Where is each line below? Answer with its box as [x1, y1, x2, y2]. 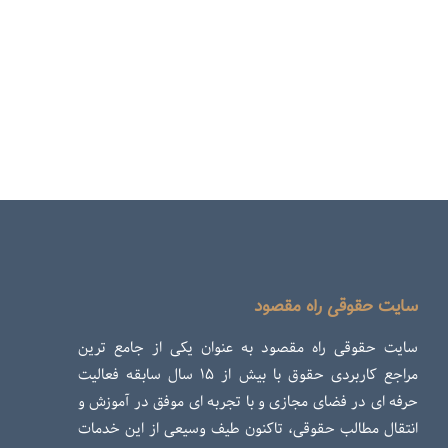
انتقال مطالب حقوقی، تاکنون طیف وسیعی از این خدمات [78, 416, 418, 442]
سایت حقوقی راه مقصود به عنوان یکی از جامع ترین [78, 335, 418, 361]
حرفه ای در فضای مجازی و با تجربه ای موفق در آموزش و [78, 389, 418, 415]
